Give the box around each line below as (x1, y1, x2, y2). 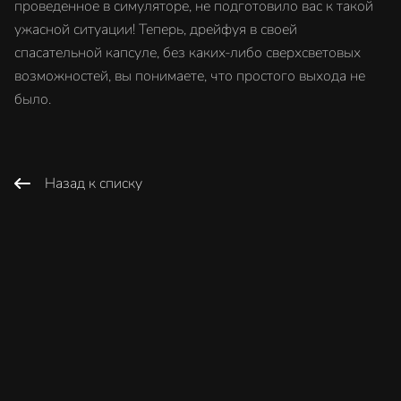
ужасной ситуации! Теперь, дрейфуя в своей (14, 20, 297, 39)
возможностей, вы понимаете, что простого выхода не (14, 66, 365, 86)
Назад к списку (45, 174, 142, 194)
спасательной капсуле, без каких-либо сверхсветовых (14, 43, 361, 63)
